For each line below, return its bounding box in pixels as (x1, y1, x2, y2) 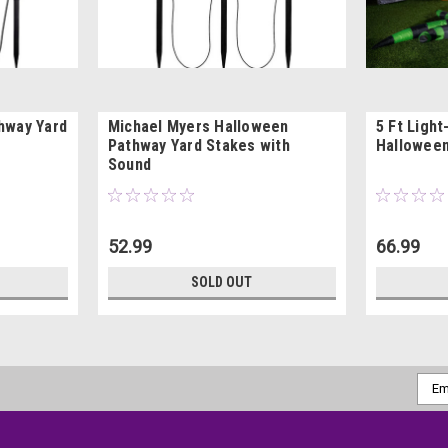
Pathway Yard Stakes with (107, 135, 290, 155)
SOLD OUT (191, 273, 253, 290)
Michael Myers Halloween (107, 116, 289, 136)
